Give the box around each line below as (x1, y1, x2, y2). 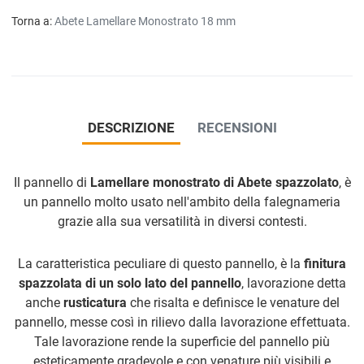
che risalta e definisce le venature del (126, 295, 340, 311)
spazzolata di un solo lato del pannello (18, 275, 241, 292)
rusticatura (63, 295, 127, 311)
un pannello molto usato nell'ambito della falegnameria (24, 194, 340, 210)
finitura (304, 256, 346, 272)
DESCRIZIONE (87, 119, 175, 136)
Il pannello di (13, 175, 90, 191)
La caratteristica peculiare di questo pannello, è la (18, 256, 304, 272)
